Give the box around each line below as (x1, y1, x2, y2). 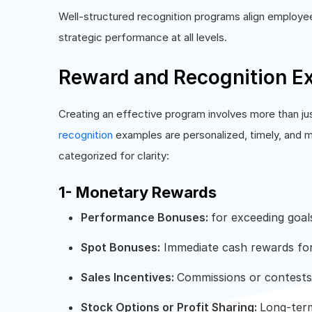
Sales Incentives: (81, 270, 177, 284)
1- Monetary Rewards (58, 182, 217, 201)
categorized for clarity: (58, 148, 169, 162)
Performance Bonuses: (81, 210, 211, 224)
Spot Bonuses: (81, 240, 160, 254)
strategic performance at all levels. (58, 30, 227, 44)
